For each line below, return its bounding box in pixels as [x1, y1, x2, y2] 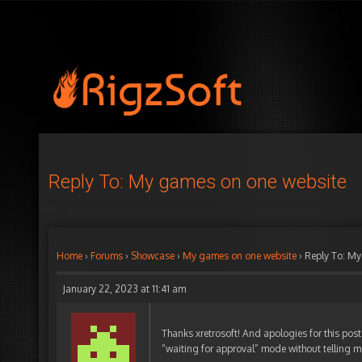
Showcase [131, 250, 175, 262]
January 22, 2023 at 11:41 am [63, 283, 186, 295]
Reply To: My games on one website [48, 170, 347, 193]
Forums [90, 250, 123, 262]
